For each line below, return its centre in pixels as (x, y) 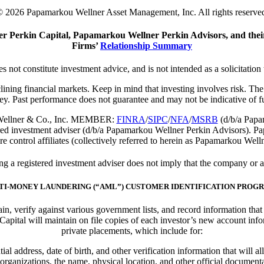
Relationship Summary (146, 46)
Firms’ (86, 46)
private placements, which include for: (132, 231)
